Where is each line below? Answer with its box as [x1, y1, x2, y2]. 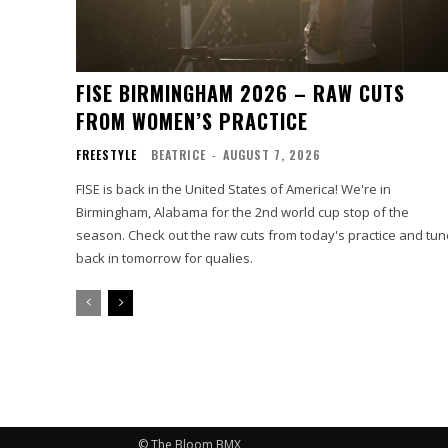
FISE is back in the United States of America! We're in [76, 179, 391, 198]
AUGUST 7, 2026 [223, 145, 321, 163]
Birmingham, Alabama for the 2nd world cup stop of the [76, 202, 409, 221]
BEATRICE [151, 145, 206, 163]
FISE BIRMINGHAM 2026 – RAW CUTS [76, 77, 405, 108]
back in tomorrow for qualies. [76, 248, 253, 267]
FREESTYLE [76, 145, 137, 163]
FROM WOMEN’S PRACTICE [76, 105, 308, 136]
